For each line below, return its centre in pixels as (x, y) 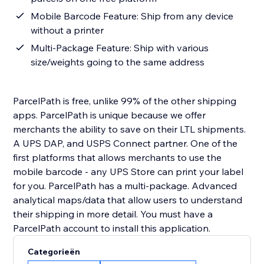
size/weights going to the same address (118, 62)
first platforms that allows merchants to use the (118, 158)
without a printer (67, 30)
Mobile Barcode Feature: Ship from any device (132, 16)
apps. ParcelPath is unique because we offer (110, 115)
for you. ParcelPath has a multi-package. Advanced (125, 186)
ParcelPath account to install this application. (112, 228)
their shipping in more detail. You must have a (113, 214)
